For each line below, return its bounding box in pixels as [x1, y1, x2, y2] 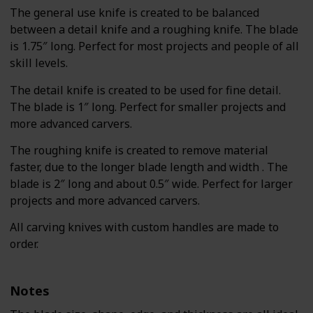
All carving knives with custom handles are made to [10, 219, 279, 235]
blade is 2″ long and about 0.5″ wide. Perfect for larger [10, 175, 293, 191]
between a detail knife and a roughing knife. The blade [10, 22, 298, 38]
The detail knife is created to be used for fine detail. [10, 82, 281, 98]
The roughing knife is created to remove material [10, 142, 268, 158]
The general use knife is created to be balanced [10, 5, 259, 21]
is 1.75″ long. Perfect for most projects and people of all [10, 38, 299, 54]
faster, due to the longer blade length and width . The [10, 159, 288, 175]
